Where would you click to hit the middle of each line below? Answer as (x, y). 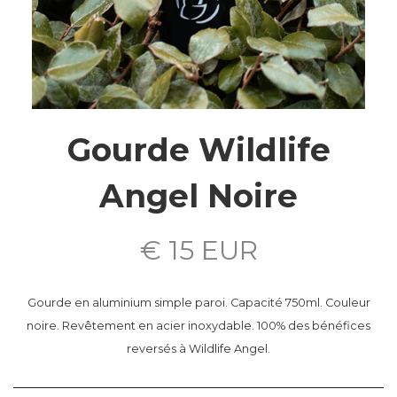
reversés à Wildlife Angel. (198, 349)
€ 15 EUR (198, 251)
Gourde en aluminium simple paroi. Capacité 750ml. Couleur (198, 303)
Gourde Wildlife (198, 150)
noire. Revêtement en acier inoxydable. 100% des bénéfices (198, 326)
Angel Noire (198, 196)
